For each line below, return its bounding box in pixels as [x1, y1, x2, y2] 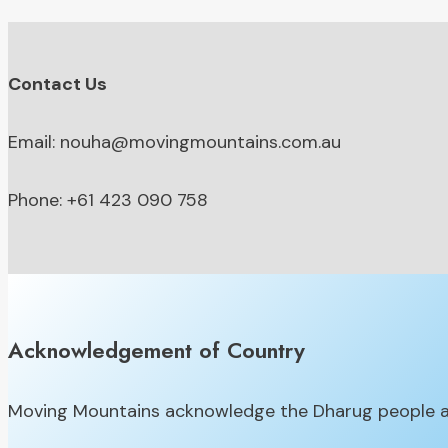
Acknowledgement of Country [8, 333, 305, 366]
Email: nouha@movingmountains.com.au [8, 130, 341, 155]
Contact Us [8, 72, 107, 97]
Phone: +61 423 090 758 [8, 188, 208, 213]
